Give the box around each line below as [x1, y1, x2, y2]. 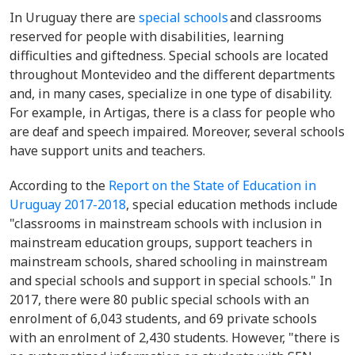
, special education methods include [126, 196, 338, 213]
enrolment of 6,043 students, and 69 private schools [10, 310, 317, 327]
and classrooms [228, 9, 322, 26]
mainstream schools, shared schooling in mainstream [10, 253, 327, 270]
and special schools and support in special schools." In [10, 272, 332, 289]
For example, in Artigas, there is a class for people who [10, 104, 335, 121]
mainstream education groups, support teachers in [10, 234, 312, 251]
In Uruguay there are [10, 9, 139, 26]
